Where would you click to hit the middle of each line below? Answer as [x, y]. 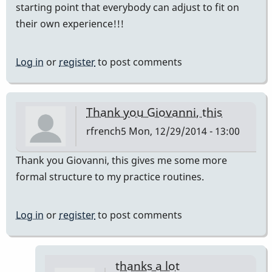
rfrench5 [106, 131]
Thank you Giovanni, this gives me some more [121, 161]
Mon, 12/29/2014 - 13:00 [183, 131]
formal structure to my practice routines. [110, 177]
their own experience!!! [70, 23]
